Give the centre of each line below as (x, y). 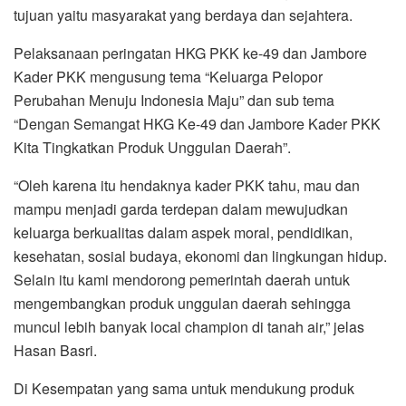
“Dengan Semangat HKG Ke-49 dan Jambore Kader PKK (197, 124)
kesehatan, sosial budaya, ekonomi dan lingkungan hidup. (200, 256)
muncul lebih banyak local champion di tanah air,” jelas (189, 327)
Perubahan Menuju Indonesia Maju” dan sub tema (174, 101)
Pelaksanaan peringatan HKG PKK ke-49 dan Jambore (190, 53)
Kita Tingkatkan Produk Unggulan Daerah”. (152, 148)
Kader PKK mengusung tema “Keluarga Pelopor (168, 77)
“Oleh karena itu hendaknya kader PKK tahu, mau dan (187, 186)
